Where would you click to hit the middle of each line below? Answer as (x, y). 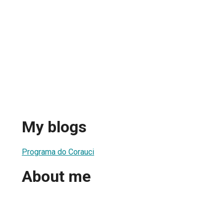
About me (56, 177)
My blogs (54, 127)
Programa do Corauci (58, 152)
